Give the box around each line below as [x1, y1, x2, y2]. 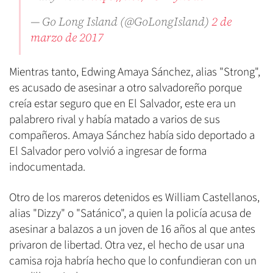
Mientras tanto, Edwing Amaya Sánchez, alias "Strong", [9, 64, 260, 81]
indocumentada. [9, 159, 85, 176]
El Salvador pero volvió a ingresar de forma [9, 143, 207, 160]
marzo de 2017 [30, 29, 104, 46]
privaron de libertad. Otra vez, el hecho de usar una [9, 237, 244, 254]
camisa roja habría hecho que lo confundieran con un [9, 253, 257, 270]
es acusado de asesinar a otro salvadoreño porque [9, 80, 242, 97]
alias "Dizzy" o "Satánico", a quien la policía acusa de [9, 205, 251, 222]
